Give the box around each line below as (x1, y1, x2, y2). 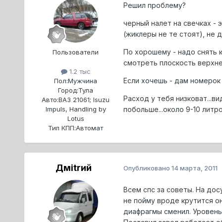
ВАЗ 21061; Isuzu (58, 95, 110, 104)
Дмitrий (55, 162, 92, 173)
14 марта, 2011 (171, 164, 218, 172)
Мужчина (68, 76, 98, 85)
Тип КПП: (48, 123, 76, 132)
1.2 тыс (67, 67, 91, 75)
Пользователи (53, 48, 99, 56)
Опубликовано (123, 164, 171, 172)
